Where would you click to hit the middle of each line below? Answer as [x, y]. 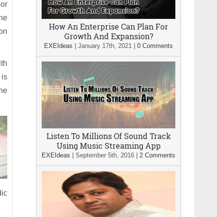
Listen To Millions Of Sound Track [108, 136]
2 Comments [157, 155]
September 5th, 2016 [105, 155]
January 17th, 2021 [105, 46]
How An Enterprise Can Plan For [108, 26]
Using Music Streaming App [108, 146]
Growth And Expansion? [108, 36]
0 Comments [155, 46]
